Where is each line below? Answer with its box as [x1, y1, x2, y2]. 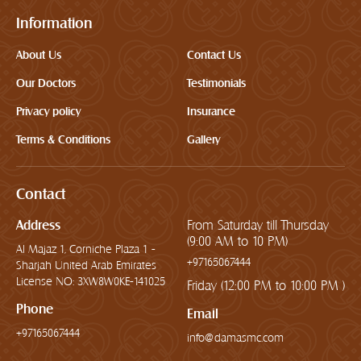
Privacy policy [16, 105, 81, 118]
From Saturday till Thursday [187, 217, 329, 233]
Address [16, 217, 60, 233]
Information [16, 15, 93, 32]
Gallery [187, 133, 220, 147]
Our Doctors [16, 77, 76, 90]
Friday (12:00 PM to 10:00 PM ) [187, 277, 345, 293]
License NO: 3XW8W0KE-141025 [16, 274, 165, 288]
